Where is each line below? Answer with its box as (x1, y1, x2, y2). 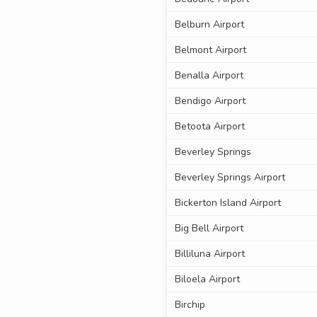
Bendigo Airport (174, 94, 246, 108)
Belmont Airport (174, 43, 246, 57)
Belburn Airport (174, 18, 244, 32)
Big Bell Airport (174, 221, 243, 236)
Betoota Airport (174, 120, 245, 134)
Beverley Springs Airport (174, 171, 285, 185)
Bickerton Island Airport (174, 196, 281, 210)
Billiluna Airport (174, 247, 245, 261)
